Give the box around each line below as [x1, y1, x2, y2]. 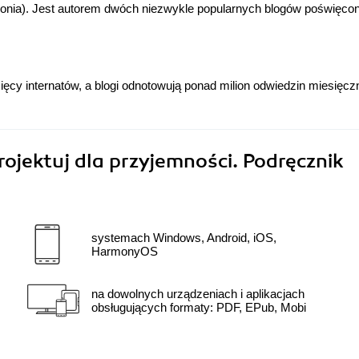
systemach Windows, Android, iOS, [91, 231, 276, 245]
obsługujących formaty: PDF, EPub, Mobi [91, 301, 306, 315]
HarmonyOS [91, 244, 158, 259]
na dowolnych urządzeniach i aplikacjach [91, 287, 305, 301]
